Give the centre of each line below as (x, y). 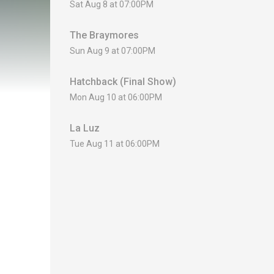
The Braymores (104, 35)
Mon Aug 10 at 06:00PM (116, 98)
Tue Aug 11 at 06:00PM (115, 144)
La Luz (85, 128)
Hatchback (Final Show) (123, 82)
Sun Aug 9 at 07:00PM (113, 51)
